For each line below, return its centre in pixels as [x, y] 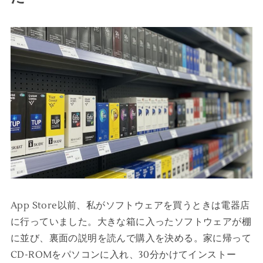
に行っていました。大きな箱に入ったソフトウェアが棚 [131, 222]
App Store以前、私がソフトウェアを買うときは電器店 [130, 205]
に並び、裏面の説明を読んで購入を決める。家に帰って [131, 238]
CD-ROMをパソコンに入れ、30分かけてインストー [123, 254]
